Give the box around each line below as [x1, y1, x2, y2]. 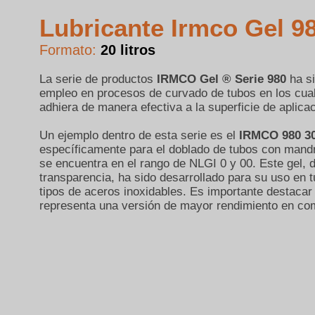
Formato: [39, 42, 101, 58]
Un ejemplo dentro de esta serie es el [39, 129, 239, 143]
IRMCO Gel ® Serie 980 [156, 72, 290, 86]
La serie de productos [39, 72, 157, 86]
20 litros [100, 42, 155, 58]
